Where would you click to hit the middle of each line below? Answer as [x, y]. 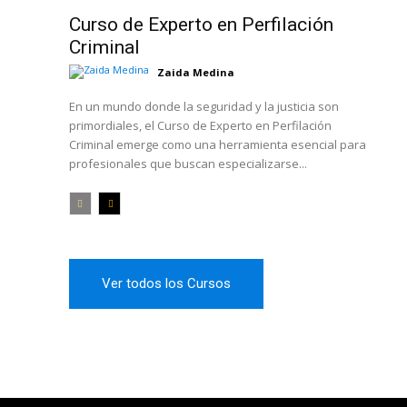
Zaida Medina [196, 72]
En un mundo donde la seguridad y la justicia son [204, 107]
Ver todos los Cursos [166, 284]
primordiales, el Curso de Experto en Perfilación [200, 126]
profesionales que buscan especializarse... [188, 164]
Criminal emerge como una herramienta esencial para [218, 145]
